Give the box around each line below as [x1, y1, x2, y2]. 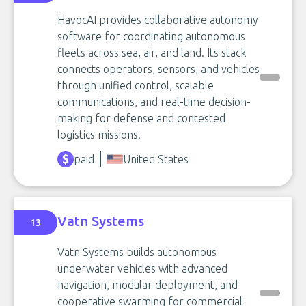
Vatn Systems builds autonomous [57, 246, 217, 258]
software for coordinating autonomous [57, 30, 245, 42]
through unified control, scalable [57, 79, 214, 92]
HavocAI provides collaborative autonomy [57, 14, 258, 26]
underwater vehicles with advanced [57, 262, 227, 275]
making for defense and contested [57, 112, 225, 124]
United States [123, 153, 189, 165]
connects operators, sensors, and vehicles [57, 63, 260, 75]
